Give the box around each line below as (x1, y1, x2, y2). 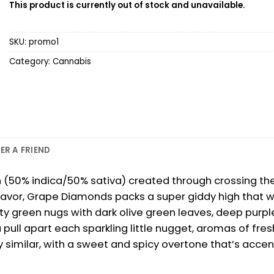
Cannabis (53, 55, 91, 67)
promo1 (29, 35, 59, 48)
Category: (9, 55, 53, 67)
